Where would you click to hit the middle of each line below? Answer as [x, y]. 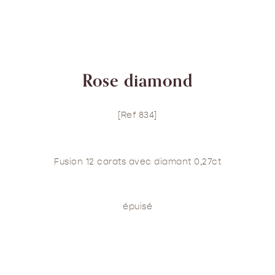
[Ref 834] [137, 115]
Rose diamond [137, 81]
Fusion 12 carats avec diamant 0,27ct [137, 161]
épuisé [137, 206]
